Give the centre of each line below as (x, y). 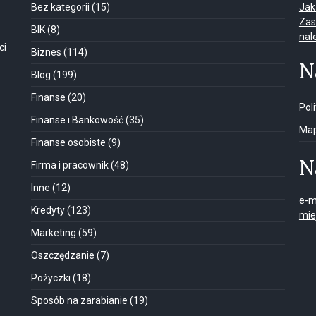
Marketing (53, 232)
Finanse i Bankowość (77, 120)
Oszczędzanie (62, 255)
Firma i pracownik (69, 165)
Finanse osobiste (68, 142)
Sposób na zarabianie (79, 300)
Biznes (46, 52)
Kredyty (48, 210)
